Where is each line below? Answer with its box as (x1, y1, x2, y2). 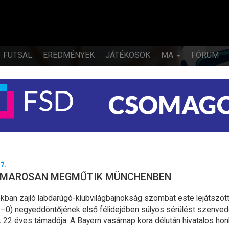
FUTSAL (3, 50, 32, 60)
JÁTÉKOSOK (105, 50, 150, 60)
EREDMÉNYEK (43, 50, 95, 60)
